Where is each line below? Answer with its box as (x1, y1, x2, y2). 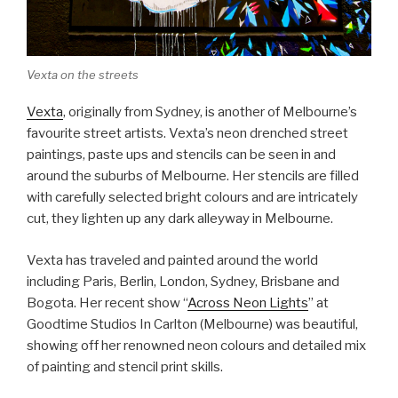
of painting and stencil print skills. (27, 358, 223, 375)
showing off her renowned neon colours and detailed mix (27, 337, 366, 354)
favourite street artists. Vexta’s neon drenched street (27, 125, 348, 142)
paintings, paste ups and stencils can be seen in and (27, 147, 336, 163)
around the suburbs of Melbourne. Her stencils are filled (27, 168, 359, 185)
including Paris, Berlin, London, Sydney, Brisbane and (27, 273, 339, 290)
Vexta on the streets (27, 67, 139, 82)
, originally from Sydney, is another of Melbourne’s (63, 104, 357, 121)
